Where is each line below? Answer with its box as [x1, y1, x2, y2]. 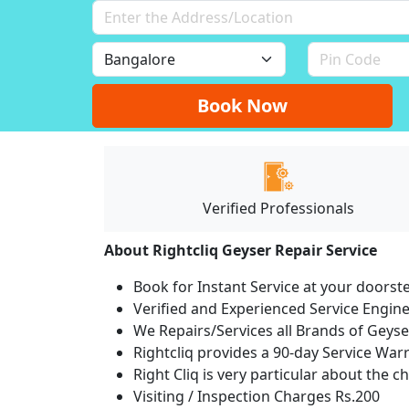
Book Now [197, 92, 288, 118]
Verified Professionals [203, 197, 355, 218]
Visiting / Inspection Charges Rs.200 [133, 385, 380, 406]
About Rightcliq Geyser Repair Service [104, 239, 381, 260]
